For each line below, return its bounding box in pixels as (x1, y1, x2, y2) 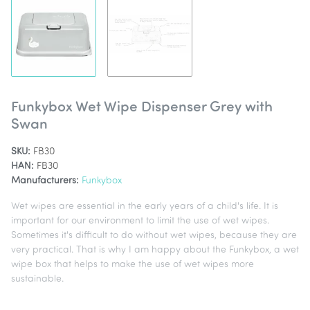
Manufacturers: (11, 176, 79, 186)
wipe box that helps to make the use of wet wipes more (11, 259, 254, 270)
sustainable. (11, 274, 64, 284)
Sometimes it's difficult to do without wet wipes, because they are (11, 230, 297, 241)
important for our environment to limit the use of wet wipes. (11, 216, 269, 226)
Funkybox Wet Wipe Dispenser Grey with (11, 100, 273, 115)
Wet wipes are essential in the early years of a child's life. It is (11, 201, 278, 212)
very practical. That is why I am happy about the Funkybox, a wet (11, 245, 299, 255)
